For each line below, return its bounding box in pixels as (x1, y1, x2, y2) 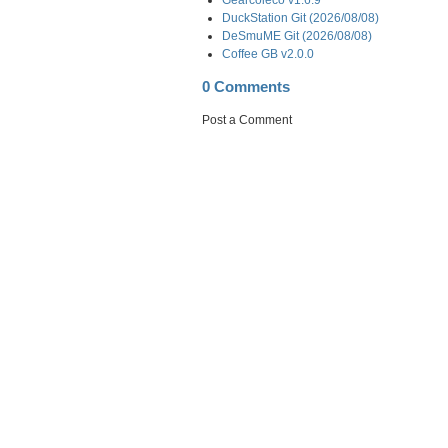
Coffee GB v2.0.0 (222, 47, 314, 60)
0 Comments (202, 78, 290, 95)
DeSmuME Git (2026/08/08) (222, 29, 372, 42)
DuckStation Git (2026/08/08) (222, 11, 379, 24)
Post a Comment (202, 113, 292, 126)
